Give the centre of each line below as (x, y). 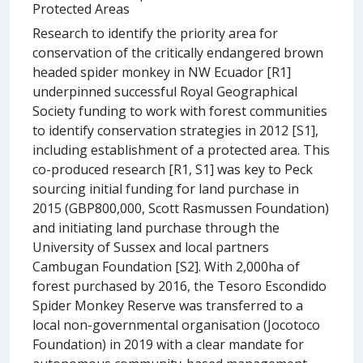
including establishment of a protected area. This (181, 149)
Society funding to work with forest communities (180, 111)
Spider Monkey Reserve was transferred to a (168, 305)
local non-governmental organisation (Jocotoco (176, 325)
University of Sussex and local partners (151, 247)
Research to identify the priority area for (155, 33)
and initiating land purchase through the (156, 227)
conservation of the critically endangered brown (178, 52)
